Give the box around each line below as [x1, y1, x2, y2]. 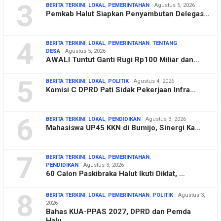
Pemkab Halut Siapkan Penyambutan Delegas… [46, 9, 210, 19]
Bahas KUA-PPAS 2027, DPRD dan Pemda [46, 207, 191, 217]
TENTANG [152, 40, 177, 47]
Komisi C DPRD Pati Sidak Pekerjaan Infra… [46, 85, 196, 95]
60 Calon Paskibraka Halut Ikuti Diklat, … [46, 169, 185, 179]
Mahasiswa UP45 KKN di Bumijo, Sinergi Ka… [46, 123, 201, 133]
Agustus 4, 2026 [134, 78, 174, 85]
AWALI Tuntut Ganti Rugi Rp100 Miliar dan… [46, 55, 199, 65]
